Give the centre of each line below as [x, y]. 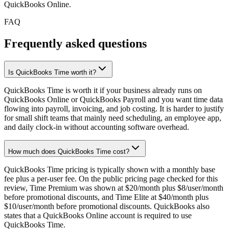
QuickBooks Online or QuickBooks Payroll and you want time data [113, 100]
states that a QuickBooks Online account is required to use [98, 216]
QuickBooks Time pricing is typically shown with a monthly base [110, 170]
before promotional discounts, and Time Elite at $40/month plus [106, 197]
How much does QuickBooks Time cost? [69, 152]
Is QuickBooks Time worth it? [52, 73]
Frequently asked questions [75, 44]
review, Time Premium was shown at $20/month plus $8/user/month [114, 188]
